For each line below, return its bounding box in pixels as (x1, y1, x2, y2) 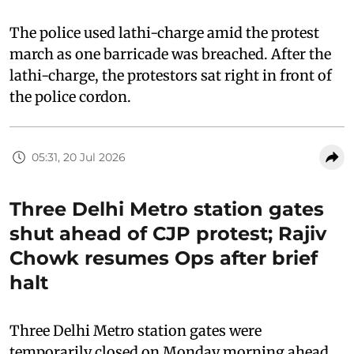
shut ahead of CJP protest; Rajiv (9, 222, 326, 246)
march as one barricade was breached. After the (9, 45, 331, 64)
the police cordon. (9, 88, 131, 107)
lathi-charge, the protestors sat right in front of (9, 66, 332, 85)
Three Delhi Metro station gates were (9, 322, 262, 341)
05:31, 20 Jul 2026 (32, 149, 126, 164)
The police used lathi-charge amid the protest (9, 24, 319, 43)
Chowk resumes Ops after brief (9, 247, 318, 270)
